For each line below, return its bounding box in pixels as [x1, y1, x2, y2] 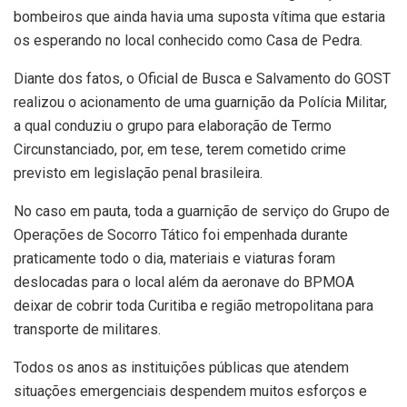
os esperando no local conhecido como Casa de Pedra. [14, 31, 362, 49]
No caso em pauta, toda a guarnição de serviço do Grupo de [14, 202, 390, 220]
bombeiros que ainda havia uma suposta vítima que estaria [14, 7, 385, 25]
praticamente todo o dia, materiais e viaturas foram [14, 249, 335, 267]
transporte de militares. [14, 320, 161, 338]
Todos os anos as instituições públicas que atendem [14, 358, 349, 376]
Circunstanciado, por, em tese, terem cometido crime [14, 140, 346, 158]
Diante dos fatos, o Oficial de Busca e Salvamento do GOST [14, 69, 391, 87]
